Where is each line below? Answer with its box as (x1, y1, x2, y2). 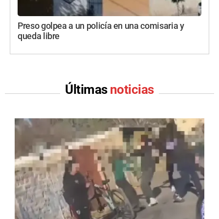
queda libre (18, 31, 60, 42)
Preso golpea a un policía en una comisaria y (18, 21, 184, 31)
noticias (110, 82, 154, 97)
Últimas (65, 82, 110, 97)
